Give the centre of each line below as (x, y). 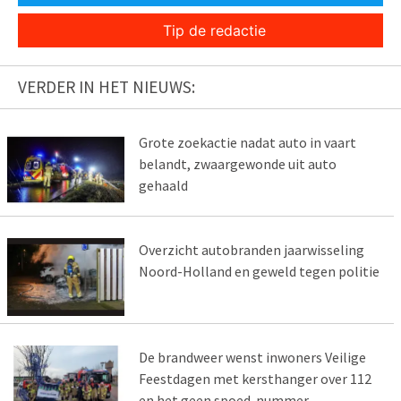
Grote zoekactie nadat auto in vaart (247, 143)
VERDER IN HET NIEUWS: (107, 87)
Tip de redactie (214, 31)
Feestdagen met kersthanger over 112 (255, 378)
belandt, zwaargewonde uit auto (237, 164)
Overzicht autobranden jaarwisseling (251, 249)
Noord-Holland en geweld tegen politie (259, 271)
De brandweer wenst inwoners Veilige (252, 357)
